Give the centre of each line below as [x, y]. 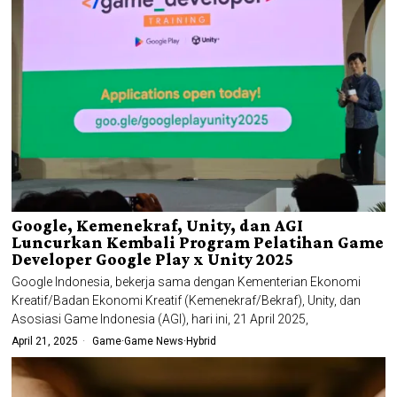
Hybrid [202, 342]
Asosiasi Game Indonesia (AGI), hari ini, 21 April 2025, [160, 319]
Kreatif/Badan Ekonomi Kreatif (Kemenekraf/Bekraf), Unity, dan [187, 301]
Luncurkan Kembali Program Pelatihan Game [198, 243]
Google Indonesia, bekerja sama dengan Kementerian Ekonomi [187, 282]
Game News [154, 342]
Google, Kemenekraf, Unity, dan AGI [158, 226]
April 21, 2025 [45, 342]
